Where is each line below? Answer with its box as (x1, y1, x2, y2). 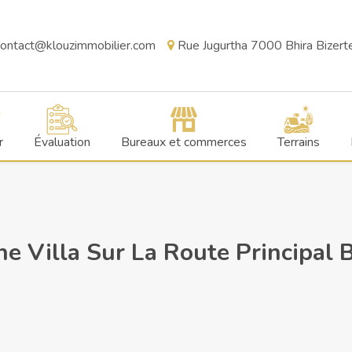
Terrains (277, 134, 320, 151)
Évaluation (33, 134, 90, 151)
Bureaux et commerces (120, 134, 247, 151)
